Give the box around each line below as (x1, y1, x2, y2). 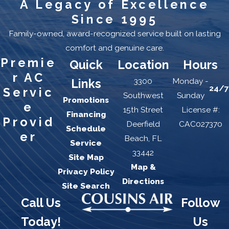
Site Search (62, 181, 110, 191)
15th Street (123, 105, 163, 115)
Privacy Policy (57, 167, 114, 177)
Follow (181, 196, 221, 210)
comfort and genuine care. (65, 43, 164, 53)
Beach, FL (124, 133, 162, 144)
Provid (3, 115, 55, 129)
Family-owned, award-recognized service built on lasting (8, 29, 221, 39)
